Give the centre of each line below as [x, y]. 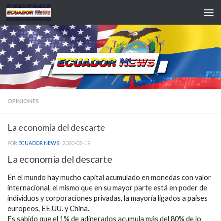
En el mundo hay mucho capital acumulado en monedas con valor [109, 178]
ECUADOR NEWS [39, 143]
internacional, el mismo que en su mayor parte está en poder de [107, 188]
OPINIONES [23, 101]
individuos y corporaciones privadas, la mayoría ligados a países [108, 198]
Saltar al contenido [42, 13]
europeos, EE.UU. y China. [48, 209]
